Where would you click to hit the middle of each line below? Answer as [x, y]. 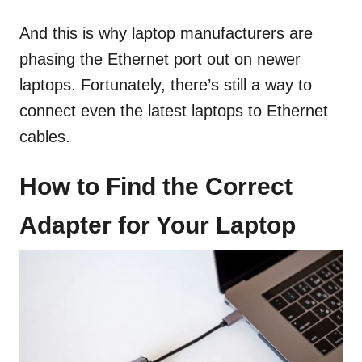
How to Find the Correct [156, 187]
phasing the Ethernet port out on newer [160, 59]
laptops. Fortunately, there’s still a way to [166, 85]
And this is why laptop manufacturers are [166, 34]
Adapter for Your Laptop [158, 225]
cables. [45, 137]
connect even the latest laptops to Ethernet [174, 111]
